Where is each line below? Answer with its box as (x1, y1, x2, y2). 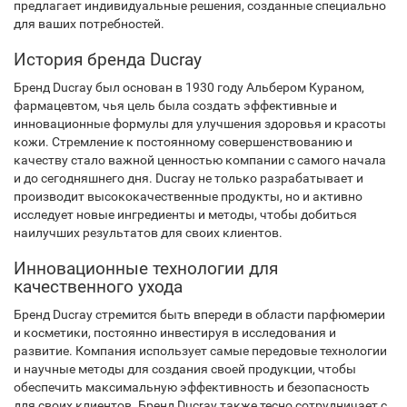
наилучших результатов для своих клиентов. (14, 225, 283, 240)
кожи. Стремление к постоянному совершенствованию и (14, 134, 352, 149)
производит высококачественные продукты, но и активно (14, 189, 362, 203)
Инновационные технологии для (14, 258, 278, 279)
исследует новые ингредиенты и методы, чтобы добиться (14, 207, 357, 222)
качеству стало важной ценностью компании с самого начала (14, 153, 386, 167)
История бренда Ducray (14, 49, 202, 70)
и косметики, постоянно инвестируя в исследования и (14, 325, 336, 340)
